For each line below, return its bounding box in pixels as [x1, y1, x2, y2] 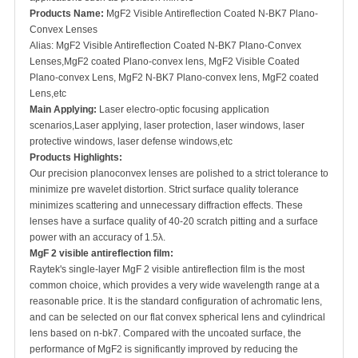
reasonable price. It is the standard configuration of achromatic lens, [30, 296, 322, 307]
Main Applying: [30, 104, 99, 115]
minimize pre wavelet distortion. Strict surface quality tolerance [30, 184, 299, 195]
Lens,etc [30, 88, 66, 99]
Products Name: [30, 8, 104, 19]
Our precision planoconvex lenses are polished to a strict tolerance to [30, 168, 328, 179]
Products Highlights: [30, 152, 122, 163]
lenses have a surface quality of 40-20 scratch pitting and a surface [30, 216, 318, 227]
